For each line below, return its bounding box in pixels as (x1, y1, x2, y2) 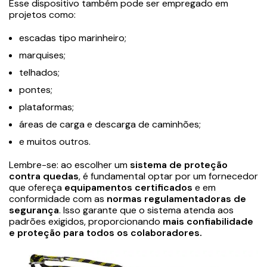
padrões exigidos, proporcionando (9, 215, 163, 228)
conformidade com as (9, 192, 107, 205)
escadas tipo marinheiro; (19, 31, 126, 44)
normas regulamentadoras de (107, 192, 246, 205)
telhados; (19, 66, 60, 79)
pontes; (19, 83, 52, 96)
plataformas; (19, 100, 74, 113)
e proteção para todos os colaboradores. (9, 226, 202, 239)
